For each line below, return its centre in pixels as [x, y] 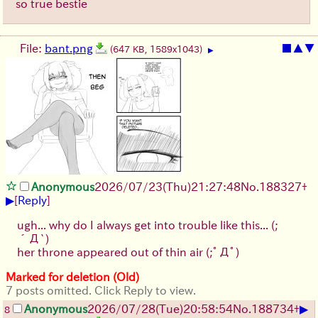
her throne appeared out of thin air [111, 252]
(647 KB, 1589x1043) [158, 50]
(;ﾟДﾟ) [223, 252]
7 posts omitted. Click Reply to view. [101, 291]
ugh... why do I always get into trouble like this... [144, 225]
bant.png [69, 49]
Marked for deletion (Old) [72, 277]
